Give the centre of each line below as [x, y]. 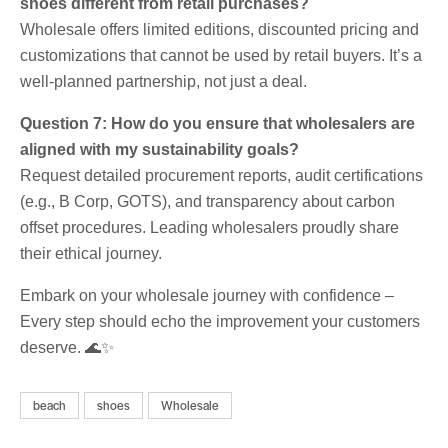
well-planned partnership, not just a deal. [163, 81]
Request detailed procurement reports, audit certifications [221, 175]
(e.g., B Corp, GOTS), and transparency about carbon [207, 201]
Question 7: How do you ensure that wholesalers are [217, 123]
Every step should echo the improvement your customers [220, 321]
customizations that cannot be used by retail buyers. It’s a [221, 55]
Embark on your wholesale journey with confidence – [207, 295]
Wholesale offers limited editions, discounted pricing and [219, 29]
